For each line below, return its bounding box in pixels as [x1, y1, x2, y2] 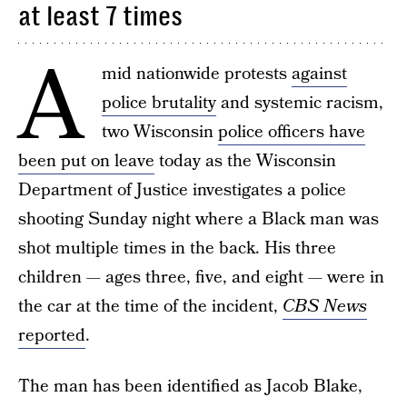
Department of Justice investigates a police [18, 178, 346, 203]
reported [18, 323, 85, 348]
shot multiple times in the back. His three [18, 236, 336, 261]
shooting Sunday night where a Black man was [18, 207, 379, 232]
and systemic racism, [216, 91, 383, 115]
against [292, 62, 347, 86]
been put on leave [18, 149, 154, 174]
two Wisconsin [102, 120, 218, 144]
